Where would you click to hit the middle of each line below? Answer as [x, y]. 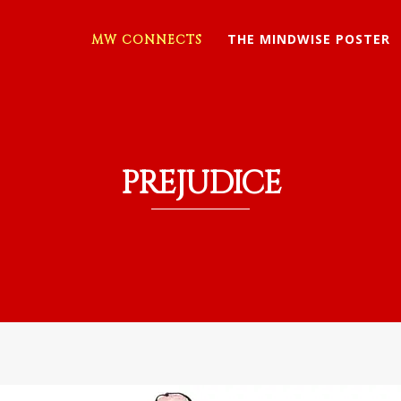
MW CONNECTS [146, 40]
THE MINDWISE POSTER [308, 39]
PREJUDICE [200, 184]
